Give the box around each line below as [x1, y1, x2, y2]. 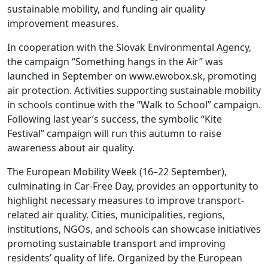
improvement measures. [7, 17, 118, 31]
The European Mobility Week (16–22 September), [7, 165, 227, 179]
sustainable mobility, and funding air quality [7, 2, 205, 16]
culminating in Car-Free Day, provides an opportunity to [7, 179, 258, 193]
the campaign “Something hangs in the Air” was [7, 55, 223, 69]
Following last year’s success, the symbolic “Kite [7, 112, 222, 126]
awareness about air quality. [7, 141, 135, 155]
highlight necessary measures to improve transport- [7, 194, 244, 208]
